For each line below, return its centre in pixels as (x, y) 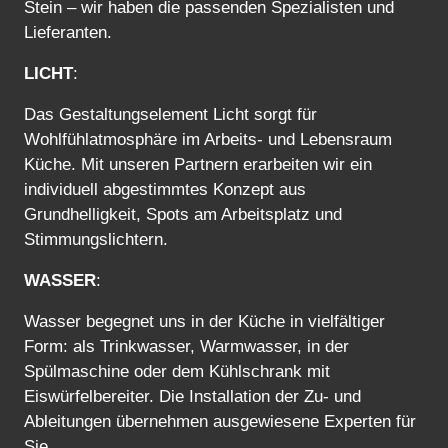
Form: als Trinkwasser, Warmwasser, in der (186, 346)
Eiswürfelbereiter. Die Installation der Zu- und (192, 396)
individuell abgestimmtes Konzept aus (165, 189)
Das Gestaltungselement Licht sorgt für (170, 114)
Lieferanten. (68, 32)
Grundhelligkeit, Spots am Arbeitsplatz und (183, 214)
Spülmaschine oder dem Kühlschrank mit (177, 371)
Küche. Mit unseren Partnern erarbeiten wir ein (198, 164)
